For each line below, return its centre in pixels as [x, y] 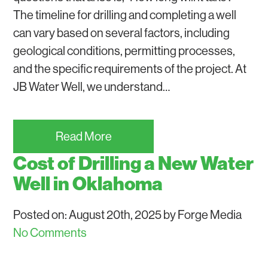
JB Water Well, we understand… [92, 86]
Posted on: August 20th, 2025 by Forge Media [128, 214]
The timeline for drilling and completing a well [125, 15]
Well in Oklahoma [88, 183]
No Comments [50, 232]
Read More [83, 136]
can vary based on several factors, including [122, 33]
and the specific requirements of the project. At [130, 68]
